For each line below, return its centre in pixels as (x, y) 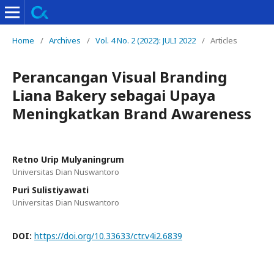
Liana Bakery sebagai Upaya (114, 95)
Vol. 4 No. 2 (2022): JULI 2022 (146, 40)
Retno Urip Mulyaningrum (68, 159)
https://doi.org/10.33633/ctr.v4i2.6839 (108, 236)
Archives (65, 40)
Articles (224, 40)
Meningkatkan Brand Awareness (132, 113)
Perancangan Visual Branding (120, 77)
